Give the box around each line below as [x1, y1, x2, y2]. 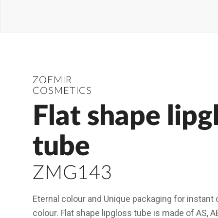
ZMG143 [33, 163, 112, 183]
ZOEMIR [33, 75, 72, 86]
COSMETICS [33, 86, 92, 96]
